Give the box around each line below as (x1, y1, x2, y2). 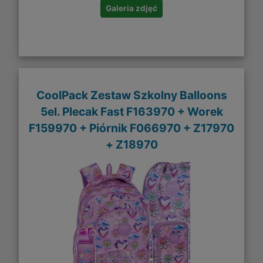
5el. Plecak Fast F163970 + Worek (40, 104, 223, 119)
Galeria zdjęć (106, 4, 157, 14)
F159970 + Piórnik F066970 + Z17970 (29, 120, 234, 135)
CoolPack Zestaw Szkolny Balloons (36, 87, 227, 102)
